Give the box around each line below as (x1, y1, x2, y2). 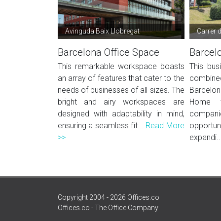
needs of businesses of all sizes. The (58, 85, 184, 95)
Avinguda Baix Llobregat (65, 27, 140, 35)
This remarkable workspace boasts (58, 62, 184, 71)
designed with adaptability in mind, (58, 109, 184, 118)
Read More (146, 121, 184, 130)
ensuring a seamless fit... (58, 121, 146, 130)
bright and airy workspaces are (58, 97, 184, 107)
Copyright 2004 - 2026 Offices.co (58, 193, 159, 201)
